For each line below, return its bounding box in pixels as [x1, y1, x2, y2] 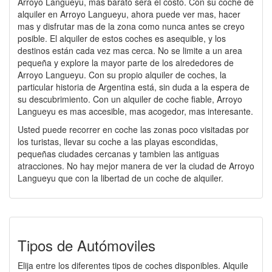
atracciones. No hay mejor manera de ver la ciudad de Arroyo [18, 160, 254, 172]
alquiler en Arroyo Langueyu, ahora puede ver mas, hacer [18, 8, 240, 20]
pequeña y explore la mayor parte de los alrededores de [18, 56, 234, 69]
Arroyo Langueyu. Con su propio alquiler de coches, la [18, 69, 226, 81]
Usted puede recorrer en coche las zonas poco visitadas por [18, 123, 249, 135]
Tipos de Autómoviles [18, 234, 155, 256]
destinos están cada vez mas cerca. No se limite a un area [18, 44, 242, 56]
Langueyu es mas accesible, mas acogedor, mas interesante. [18, 105, 253, 117]
